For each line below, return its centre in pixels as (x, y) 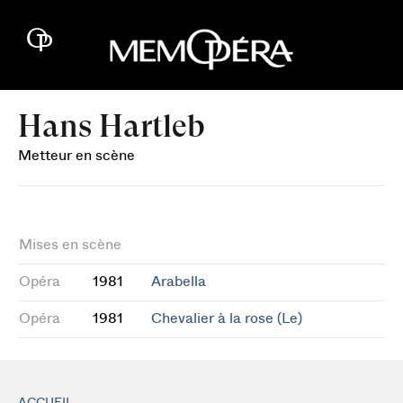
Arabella (179, 282)
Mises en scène (70, 245)
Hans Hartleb (112, 126)
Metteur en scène (76, 156)
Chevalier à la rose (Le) (227, 318)
